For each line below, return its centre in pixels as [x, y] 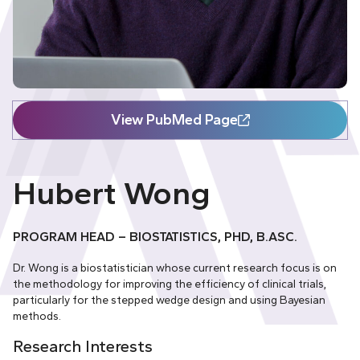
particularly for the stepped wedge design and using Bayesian [169, 299]
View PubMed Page [174, 119]
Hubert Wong [112, 192]
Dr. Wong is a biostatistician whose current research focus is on [175, 267]
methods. [37, 315]
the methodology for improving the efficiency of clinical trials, [170, 283]
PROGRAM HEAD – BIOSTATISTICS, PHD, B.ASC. [155, 236]
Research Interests [83, 347]
